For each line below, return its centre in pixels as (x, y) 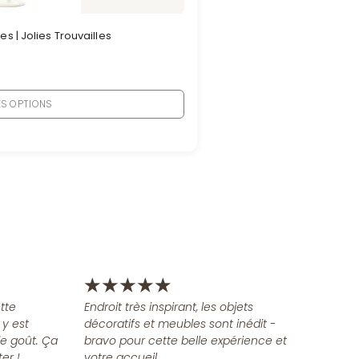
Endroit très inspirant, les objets (168, 307)
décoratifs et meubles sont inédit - (179, 323)
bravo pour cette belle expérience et (185, 340)
